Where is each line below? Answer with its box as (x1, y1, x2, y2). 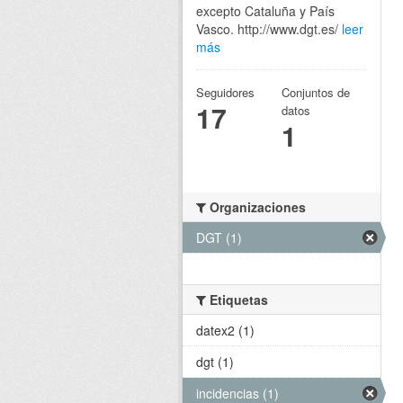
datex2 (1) (196, 320, 255, 339)
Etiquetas (206, 290, 268, 309)
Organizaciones (206, 197, 306, 216)
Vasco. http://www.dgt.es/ (196, 19, 342, 38)
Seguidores (196, 83, 255, 101)
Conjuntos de (282, 83, 350, 101)
